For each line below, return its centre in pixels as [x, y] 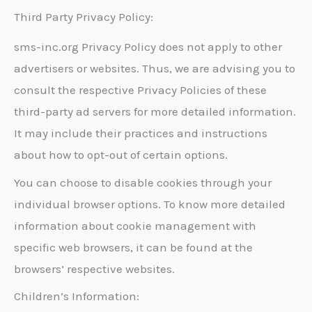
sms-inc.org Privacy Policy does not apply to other [148, 47]
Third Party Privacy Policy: [84, 17]
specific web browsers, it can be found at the [133, 247]
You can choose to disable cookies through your [143, 182]
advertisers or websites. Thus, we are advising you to [155, 69]
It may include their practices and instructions [141, 133]
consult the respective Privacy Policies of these [140, 90]
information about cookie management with [135, 225]
